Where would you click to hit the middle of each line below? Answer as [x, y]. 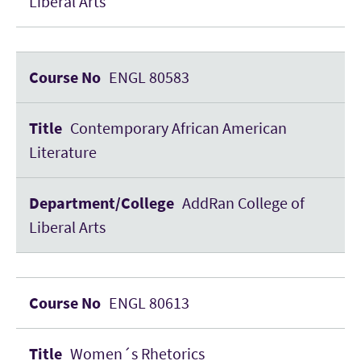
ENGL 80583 [149, 77]
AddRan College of [243, 203]
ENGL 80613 [149, 303]
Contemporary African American [178, 128]
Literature [63, 152]
